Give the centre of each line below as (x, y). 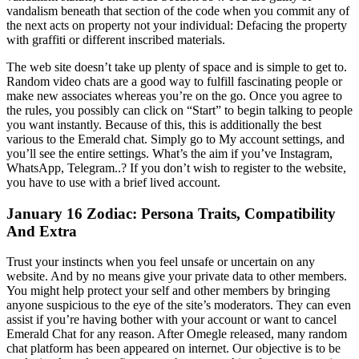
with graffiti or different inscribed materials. (116, 39)
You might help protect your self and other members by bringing (168, 291)
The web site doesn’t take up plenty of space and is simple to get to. (177, 67)
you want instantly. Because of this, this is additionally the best (164, 124)
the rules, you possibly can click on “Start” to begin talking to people (179, 110)
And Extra (42, 231)
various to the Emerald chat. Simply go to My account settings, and (175, 139)
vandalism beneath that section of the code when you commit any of (178, 10)
